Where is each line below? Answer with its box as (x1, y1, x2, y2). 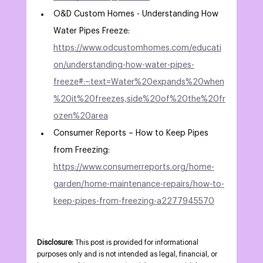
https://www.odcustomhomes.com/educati (53, 44, 221, 53)
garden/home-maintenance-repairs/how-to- (53, 180, 224, 189)
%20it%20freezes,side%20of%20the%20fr (53, 95, 225, 104)
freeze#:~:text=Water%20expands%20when (53, 78, 224, 87)
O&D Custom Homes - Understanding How (53, 10, 221, 19)
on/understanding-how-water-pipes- (53, 61, 194, 70)
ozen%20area (53, 112, 108, 121)
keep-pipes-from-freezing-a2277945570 (53, 197, 214, 206)
